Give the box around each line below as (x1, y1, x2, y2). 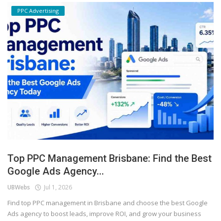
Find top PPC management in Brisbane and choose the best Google (7, 198, 208, 207)
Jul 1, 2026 (41, 183, 72, 191)
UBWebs (7, 183, 30, 191)
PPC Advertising (17, 7, 59, 15)
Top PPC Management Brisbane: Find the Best (7, 152, 212, 164)
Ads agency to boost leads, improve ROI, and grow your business (7, 209, 201, 218)
